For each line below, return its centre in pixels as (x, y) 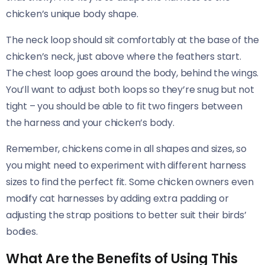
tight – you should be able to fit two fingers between (124, 106)
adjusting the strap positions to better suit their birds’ (126, 215)
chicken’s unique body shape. (72, 14)
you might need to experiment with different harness (126, 165)
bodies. (22, 231)
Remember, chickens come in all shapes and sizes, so (126, 148)
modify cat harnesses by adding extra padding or (117, 198)
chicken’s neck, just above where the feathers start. (124, 56)
